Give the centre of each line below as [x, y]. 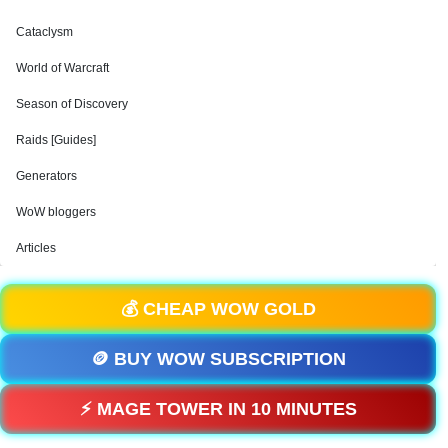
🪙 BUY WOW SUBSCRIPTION [218, 358]
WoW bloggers [56, 211]
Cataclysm [44, 31]
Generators [46, 175]
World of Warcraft [62, 67]
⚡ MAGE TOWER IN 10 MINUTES [218, 408]
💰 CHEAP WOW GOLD [218, 308]
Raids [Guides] [56, 139]
